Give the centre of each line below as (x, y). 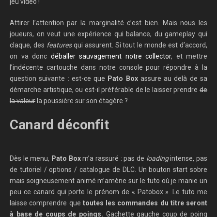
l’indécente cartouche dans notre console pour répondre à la (108, 67)
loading (157, 158)
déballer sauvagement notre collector (111, 56)
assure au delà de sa (173, 78)
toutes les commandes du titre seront (145, 203)
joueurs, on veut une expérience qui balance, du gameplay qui (108, 34)
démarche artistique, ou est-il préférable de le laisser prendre (105, 89)
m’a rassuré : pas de (113, 158)
